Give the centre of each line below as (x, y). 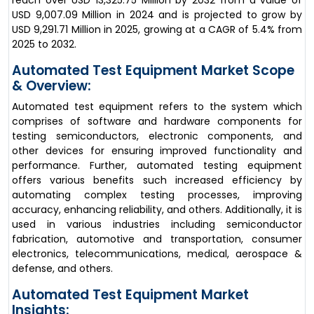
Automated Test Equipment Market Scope (153, 70)
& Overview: (52, 86)
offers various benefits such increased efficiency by (157, 180)
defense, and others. (62, 268)
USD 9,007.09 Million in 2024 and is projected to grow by (157, 15)
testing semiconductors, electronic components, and (157, 136)
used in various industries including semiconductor (157, 224)
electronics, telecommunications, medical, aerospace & (157, 254)
